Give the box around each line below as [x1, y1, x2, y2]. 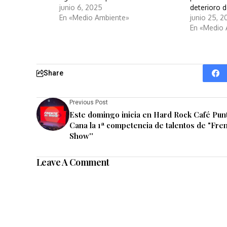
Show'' [69, 131, 93, 141]
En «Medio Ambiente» [59, 13, 129, 22]
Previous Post [69, 99, 108, 106]
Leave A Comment [36, 156, 109, 169]
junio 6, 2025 [59, 3, 102, 12]
